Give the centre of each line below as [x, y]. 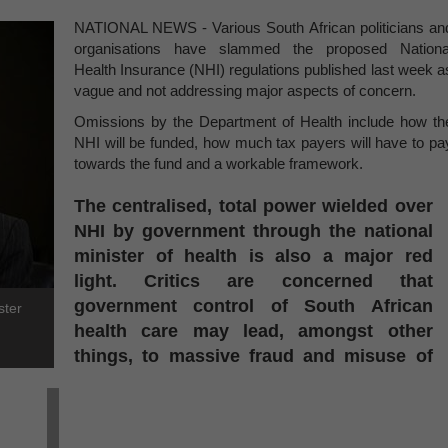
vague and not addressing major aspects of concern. [245, 90]
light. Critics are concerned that [253, 281]
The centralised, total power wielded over [253, 206]
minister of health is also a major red [253, 256]
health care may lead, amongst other [253, 331]
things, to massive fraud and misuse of [253, 356]
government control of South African [253, 306]
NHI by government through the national [253, 231]
